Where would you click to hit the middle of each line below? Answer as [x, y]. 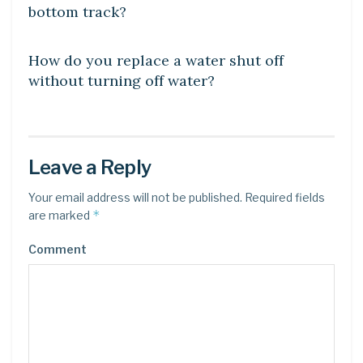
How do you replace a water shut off [156, 60]
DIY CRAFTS [75, 23]
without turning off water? [122, 80]
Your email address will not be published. [135, 197]
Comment [58, 249]
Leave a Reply [90, 167]
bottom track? [77, 11]
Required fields [284, 197]
